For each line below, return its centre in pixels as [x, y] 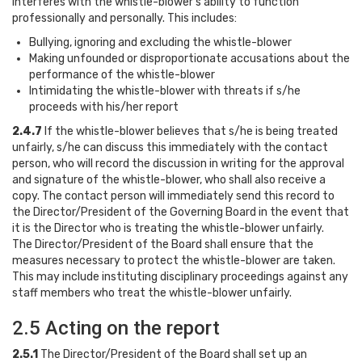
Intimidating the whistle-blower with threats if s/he [165, 91]
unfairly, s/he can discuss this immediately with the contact [170, 147]
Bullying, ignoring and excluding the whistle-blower [160, 42]
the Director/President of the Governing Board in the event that [181, 212]
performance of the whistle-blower [122, 75]
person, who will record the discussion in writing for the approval [178, 164]
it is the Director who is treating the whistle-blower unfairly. [168, 228]
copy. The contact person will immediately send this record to [173, 196]
